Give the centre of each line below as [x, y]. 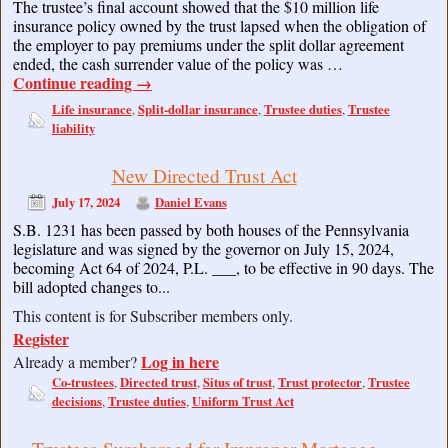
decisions [76, 401]
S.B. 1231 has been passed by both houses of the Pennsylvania [211, 230]
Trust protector [319, 382]
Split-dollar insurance [197, 108]
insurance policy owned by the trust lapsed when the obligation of [219, 25]
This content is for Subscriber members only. [153, 316]
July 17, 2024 [85, 202]
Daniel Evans [190, 202]
